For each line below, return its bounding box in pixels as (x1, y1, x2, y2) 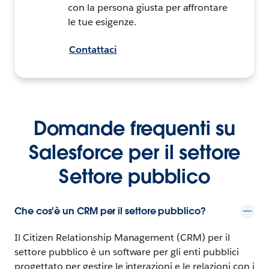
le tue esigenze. (68, 15, 136, 28)
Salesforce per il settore (28, 139, 241, 165)
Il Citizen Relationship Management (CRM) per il (14, 231, 231, 244)
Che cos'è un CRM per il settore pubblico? (14, 204, 206, 217)
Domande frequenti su (33, 115, 236, 141)
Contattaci (69, 43, 117, 56)
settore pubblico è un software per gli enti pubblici (14, 245, 240, 258)
